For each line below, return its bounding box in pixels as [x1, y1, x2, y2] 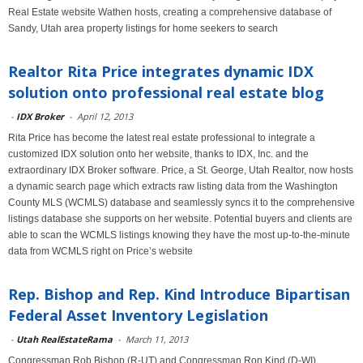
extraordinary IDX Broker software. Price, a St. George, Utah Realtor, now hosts [8, 164, 353, 176]
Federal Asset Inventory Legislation [8, 305, 268, 325]
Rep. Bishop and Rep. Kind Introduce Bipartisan [8, 284, 350, 304]
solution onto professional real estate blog [8, 83, 324, 102]
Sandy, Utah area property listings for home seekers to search [8, 23, 278, 34]
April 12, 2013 [77, 110, 133, 122]
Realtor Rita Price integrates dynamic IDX [8, 62, 314, 81]
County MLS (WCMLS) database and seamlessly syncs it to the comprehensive [8, 197, 355, 208]
